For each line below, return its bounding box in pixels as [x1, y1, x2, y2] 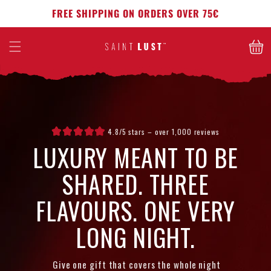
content [18, 12, 53, 27]
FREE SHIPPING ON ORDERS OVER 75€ [52, 6, 219, 21]
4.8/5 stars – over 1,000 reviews [105, 126, 220, 137]
